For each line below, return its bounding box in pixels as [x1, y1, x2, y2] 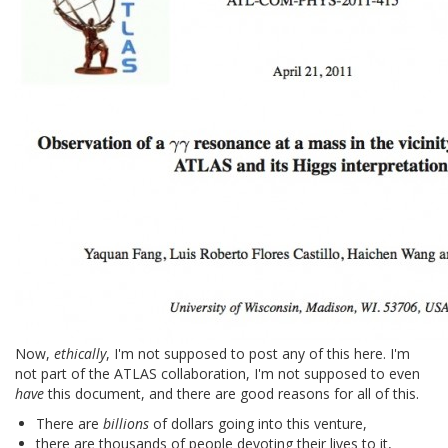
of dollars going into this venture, [149, 413, 367, 433]
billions [103, 413, 149, 433]
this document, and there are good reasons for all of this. [44, 383, 419, 403]
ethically [54, 343, 106, 363]
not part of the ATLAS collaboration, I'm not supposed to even [15, 363, 420, 383]
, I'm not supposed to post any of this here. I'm [106, 343, 410, 363]
